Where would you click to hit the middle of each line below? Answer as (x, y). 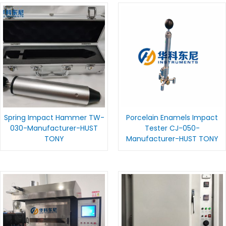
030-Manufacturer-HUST (54, 128)
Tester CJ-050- (172, 128)
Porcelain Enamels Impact (172, 118)
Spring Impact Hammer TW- (54, 118)
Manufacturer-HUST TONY (172, 139)
